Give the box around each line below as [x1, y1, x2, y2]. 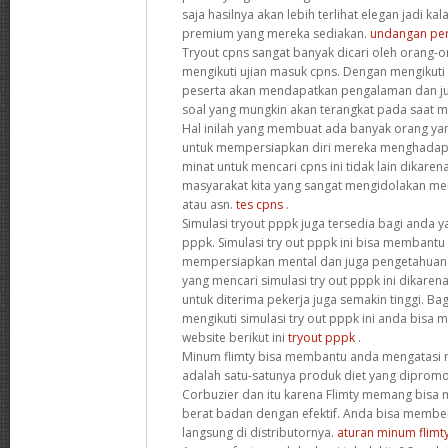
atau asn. [182, 195, 236, 213]
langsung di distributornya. [182, 423, 337, 441]
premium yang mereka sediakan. [182, 24, 370, 42]
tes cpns [236, 195, 283, 213]
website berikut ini [182, 328, 288, 346]
